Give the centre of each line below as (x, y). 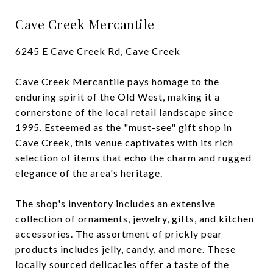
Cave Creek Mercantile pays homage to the (117, 81)
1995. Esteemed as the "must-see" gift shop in (124, 127)
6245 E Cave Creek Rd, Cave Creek (98, 51)
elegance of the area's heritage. (89, 173)
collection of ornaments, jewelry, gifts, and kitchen (135, 218)
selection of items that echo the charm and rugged (133, 158)
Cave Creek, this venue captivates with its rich (124, 142)
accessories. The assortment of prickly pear (119, 234)
